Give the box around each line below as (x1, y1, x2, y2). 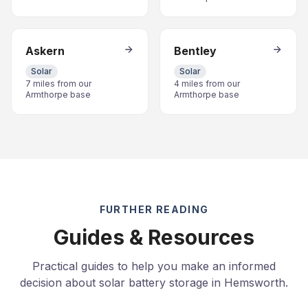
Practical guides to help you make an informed (32, 259, 276, 273)
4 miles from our (174, 78, 240, 89)
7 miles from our (25, 78, 91, 89)
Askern (25, 44, 65, 58)
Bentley (174, 44, 217, 58)
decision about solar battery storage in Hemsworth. (20, 276, 288, 289)
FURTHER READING (99, 203, 209, 215)
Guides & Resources (54, 225, 254, 250)
